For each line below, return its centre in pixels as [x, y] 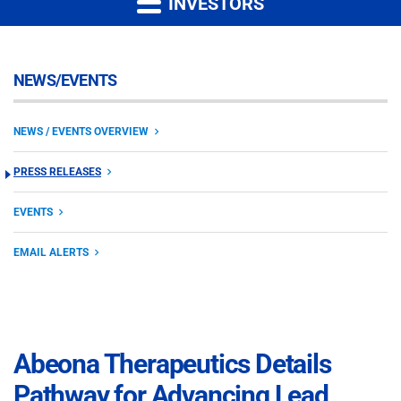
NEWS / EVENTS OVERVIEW [81, 131]
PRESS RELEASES [57, 171]
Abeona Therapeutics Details [172, 363]
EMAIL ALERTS [51, 252]
